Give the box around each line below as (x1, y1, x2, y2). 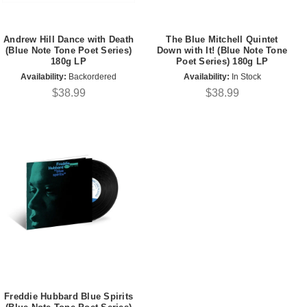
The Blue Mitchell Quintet (166, 34, 278, 45)
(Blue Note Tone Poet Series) (5, 45, 132, 56)
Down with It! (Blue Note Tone (156, 45, 288, 56)
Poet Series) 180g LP (176, 56, 268, 67)
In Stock (229, 71, 261, 82)
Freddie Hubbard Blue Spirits (4, 291, 133, 302)
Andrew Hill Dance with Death (3, 34, 134, 45)
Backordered (66, 71, 116, 82)
